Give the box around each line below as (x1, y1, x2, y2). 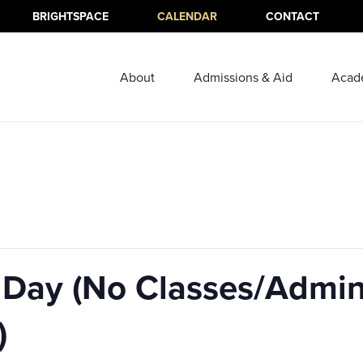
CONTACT (265, 7, 319, 25)
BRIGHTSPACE (32, 7, 109, 25)
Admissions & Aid (194, 67, 293, 87)
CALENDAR (156, 7, 217, 25)
